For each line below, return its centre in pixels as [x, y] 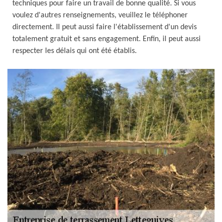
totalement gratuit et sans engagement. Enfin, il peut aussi [107, 39]
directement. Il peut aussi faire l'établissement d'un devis [105, 27]
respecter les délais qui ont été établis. [75, 51]
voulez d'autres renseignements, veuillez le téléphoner [100, 15]
